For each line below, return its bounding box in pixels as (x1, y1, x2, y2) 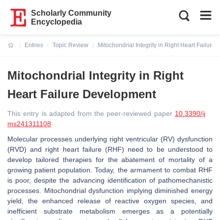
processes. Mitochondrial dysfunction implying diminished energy (7, 187, 213, 194)
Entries (25, 42, 43, 49)
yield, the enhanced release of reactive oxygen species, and (7, 197, 213, 205)
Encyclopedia (31, 18, 82, 26)
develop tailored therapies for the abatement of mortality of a (7, 156, 213, 164)
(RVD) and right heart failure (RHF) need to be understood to (7, 145, 213, 153)
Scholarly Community (31, 9, 112, 17)
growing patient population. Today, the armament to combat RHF (7, 166, 213, 174)
